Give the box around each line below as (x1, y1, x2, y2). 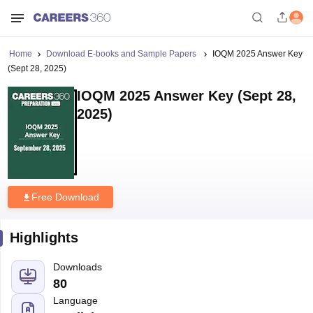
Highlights (9, 230, 78, 245)
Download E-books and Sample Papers (45, 49, 198, 59)
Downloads (52, 261, 102, 272)
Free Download (31, 191, 99, 203)
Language (52, 295, 98, 306)
